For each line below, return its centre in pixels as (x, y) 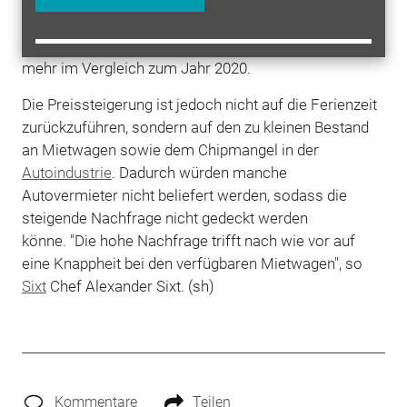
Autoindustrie (66, 172)
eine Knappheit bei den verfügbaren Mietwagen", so (192, 263)
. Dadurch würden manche (199, 172)
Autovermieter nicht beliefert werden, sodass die (184, 195)
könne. (44, 240)
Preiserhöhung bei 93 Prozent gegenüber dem (174, 22)
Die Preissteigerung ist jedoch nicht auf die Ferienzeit (199, 104)
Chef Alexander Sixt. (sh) (130, 286)
